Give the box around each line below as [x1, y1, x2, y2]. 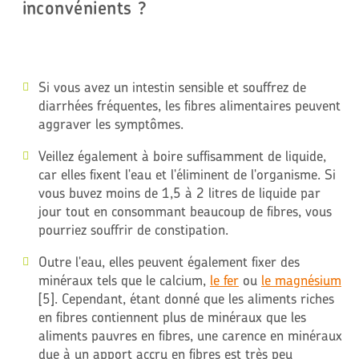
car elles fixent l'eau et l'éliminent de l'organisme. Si [38, 165, 336, 183]
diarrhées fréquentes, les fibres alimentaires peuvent [38, 96, 341, 114]
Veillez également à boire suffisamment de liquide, [38, 147, 326, 164]
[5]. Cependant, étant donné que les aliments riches [38, 289, 334, 307]
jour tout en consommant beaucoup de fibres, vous [38, 202, 332, 220]
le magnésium [260, 271, 341, 288]
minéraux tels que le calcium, [38, 271, 210, 288]
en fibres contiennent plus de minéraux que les [38, 308, 306, 325]
